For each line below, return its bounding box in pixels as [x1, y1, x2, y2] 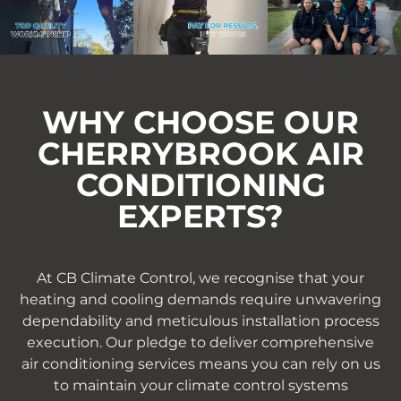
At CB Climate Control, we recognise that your [37, 269, 364, 286]
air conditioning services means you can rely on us [21, 354, 380, 372]
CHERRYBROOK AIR [37, 133, 364, 173]
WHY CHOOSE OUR [42, 102, 359, 141]
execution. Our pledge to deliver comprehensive [27, 333, 374, 351]
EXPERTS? [117, 196, 284, 235]
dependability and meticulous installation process [21, 311, 380, 329]
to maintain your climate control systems [53, 376, 348, 394]
